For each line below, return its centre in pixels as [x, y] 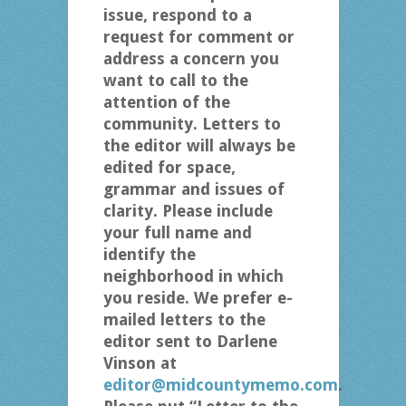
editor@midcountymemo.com [220, 385]
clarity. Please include [188, 211]
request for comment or [198, 37]
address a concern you [191, 59]
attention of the [166, 102]
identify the [149, 255]
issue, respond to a [177, 15]
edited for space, [169, 168]
